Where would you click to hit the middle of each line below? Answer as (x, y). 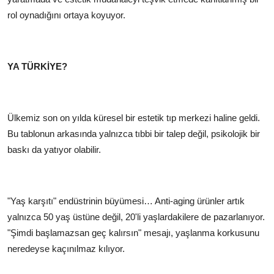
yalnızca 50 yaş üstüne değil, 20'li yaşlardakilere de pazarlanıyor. (136, 217)
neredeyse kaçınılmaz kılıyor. (66, 248)
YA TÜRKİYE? (37, 66)
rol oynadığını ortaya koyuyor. (66, 15)
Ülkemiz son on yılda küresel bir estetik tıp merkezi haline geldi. (134, 117)
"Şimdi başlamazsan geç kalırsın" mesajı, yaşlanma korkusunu (133, 232)
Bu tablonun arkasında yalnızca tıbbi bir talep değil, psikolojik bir (134, 133)
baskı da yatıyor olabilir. (54, 149)
